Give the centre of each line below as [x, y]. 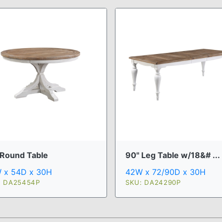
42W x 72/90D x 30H [166, 172]
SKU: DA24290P [153, 182]
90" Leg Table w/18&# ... [173, 155]
